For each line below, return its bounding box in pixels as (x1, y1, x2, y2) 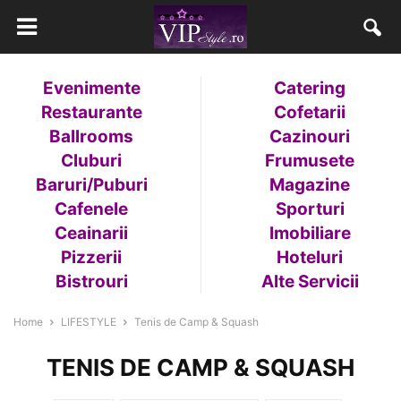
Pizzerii (61, 247, 122, 268)
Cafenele (55, 199, 128, 219)
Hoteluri (277, 247, 343, 268)
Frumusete (265, 150, 354, 171)
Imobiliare (269, 223, 351, 243)
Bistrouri (55, 271, 128, 292)
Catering (274, 78, 346, 98)
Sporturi (275, 199, 345, 219)
